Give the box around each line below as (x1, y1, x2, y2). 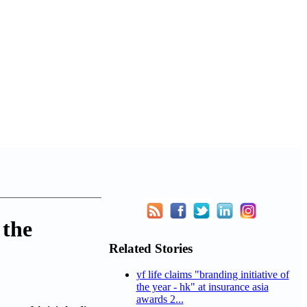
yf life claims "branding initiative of (136, 269, 289, 281)
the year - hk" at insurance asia (136, 281, 269, 293)
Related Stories (108, 241, 193, 256)
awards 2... (136, 293, 184, 306)
